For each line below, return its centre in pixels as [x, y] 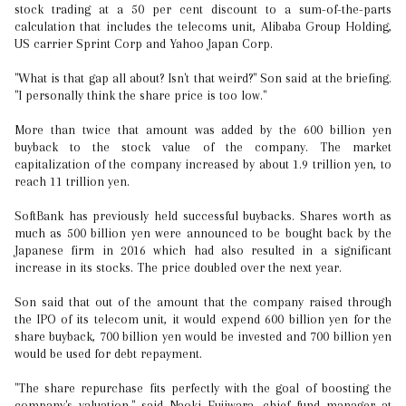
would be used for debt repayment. [108, 354]
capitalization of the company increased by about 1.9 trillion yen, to [203, 164]
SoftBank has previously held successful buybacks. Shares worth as [203, 216]
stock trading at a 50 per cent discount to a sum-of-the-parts [203, 10]
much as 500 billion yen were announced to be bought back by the [203, 233]
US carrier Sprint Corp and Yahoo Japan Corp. [144, 44]
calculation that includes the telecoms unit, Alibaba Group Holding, [203, 27]
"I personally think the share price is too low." [140, 96]
